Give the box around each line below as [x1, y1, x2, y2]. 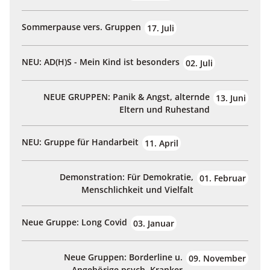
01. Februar [199, 172, 246, 184]
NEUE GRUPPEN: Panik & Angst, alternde [43, 91, 210, 103]
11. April [145, 137, 178, 149]
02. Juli [186, 57, 213, 69]
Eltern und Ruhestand [119, 104, 210, 116]
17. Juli [147, 22, 174, 34]
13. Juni [216, 92, 246, 104]
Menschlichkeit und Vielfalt [81, 184, 193, 196]
